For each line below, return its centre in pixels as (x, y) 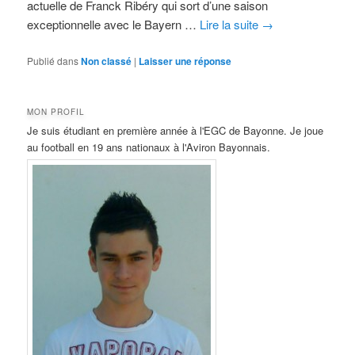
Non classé (107, 61)
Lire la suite (231, 25)
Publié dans (53, 60)
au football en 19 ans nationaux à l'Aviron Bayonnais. (149, 147)
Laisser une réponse (185, 61)
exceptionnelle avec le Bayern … (114, 25)
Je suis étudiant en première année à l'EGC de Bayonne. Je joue (176, 130)
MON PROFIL (56, 111)
